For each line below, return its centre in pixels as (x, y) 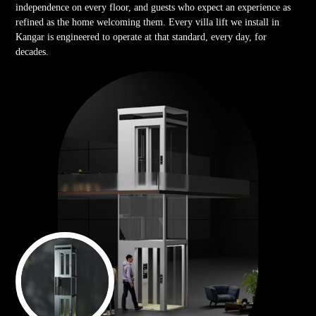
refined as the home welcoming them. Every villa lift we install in (148, 22)
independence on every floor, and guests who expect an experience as (153, 7)
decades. (32, 51)
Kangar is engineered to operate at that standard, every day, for (141, 37)
